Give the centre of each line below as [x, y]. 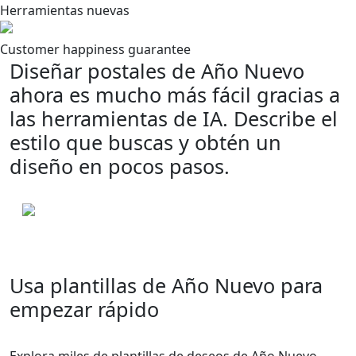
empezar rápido [84, 310]
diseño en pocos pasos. [120, 166]
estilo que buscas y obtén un [145, 143]
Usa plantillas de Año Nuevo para [166, 286]
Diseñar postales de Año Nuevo [157, 71]
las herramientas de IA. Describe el [174, 119]
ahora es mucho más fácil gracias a [175, 95]
